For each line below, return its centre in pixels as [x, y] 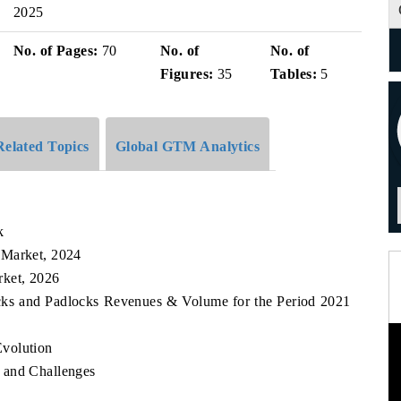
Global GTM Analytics [188, 146]
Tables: [294, 74]
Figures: [187, 74]
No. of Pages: [56, 51]
